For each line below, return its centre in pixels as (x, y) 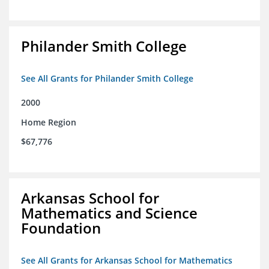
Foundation (61, 228)
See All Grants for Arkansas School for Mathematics (127, 261)
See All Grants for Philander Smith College (107, 79)
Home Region (49, 122)
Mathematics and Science (109, 213)
